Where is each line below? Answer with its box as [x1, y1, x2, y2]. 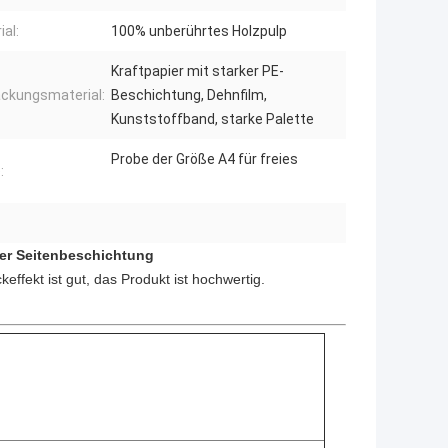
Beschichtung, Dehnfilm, [111, 87, 267, 104]
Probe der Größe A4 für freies [111, 151, 298, 168]
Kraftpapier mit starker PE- [111, 63, 284, 80]
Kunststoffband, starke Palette [111, 111, 314, 128]
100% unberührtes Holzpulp [111, 23, 287, 40]
